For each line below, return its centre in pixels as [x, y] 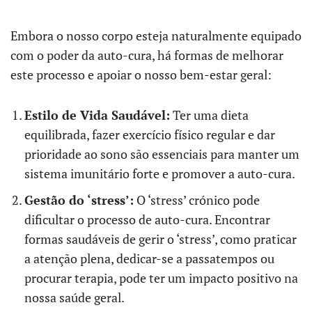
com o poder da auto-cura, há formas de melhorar [147, 55]
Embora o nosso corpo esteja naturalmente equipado [156, 36]
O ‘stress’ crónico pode [197, 200]
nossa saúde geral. [75, 297]
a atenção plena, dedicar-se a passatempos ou [149, 258]
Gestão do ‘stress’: [79, 200]
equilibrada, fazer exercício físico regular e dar [150, 134]
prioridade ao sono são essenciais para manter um [162, 154]
